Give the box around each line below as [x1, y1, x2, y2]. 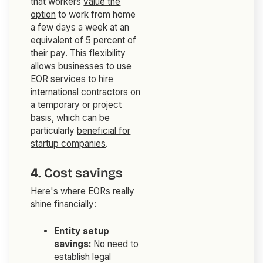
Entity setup [54, 225, 110, 237]
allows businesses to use [31, 60, 132, 72]
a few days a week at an [31, 22, 130, 33]
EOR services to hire [31, 73, 114, 85]
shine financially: [31, 198, 97, 210]
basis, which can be [31, 112, 110, 124]
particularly [31, 125, 77, 137]
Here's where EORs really [31, 186, 135, 197]
